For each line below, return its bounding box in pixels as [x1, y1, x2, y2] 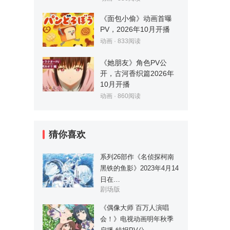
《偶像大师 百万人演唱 [100, 204, 169, 212]
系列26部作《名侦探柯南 [100, 153, 174, 161]
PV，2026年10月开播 [100, 25, 170, 33]
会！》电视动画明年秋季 [100, 215, 174, 223]
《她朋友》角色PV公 [100, 59, 167, 67]
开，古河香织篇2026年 [100, 69, 174, 78]
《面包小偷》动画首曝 [100, 14, 172, 23]
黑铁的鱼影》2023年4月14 [100, 164, 179, 172]
